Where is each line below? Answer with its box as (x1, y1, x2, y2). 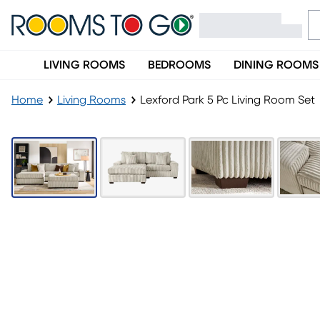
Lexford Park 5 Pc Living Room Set (140, 94, 315, 106)
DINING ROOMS (234, 59, 319, 71)
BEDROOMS (148, 59, 211, 71)
